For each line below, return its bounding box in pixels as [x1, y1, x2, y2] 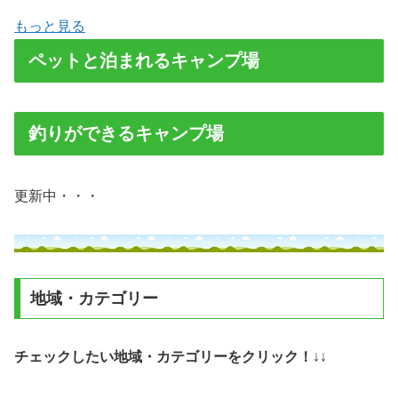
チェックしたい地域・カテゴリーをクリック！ [14, 348, 313, 364]
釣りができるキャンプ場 [28, 123, 224, 143]
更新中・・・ [14, 188, 99, 203]
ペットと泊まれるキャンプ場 [28, 51, 259, 71]
